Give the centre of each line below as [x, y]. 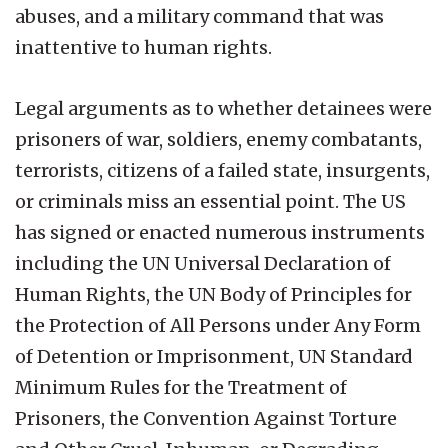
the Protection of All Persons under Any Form [218, 325]
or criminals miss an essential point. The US [210, 201]
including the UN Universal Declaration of [203, 263]
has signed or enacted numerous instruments [220, 232]
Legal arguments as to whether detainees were [223, 108]
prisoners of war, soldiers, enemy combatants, [218, 139]
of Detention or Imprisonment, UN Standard [214, 356]
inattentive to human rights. [143, 47]
